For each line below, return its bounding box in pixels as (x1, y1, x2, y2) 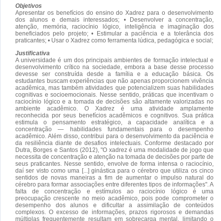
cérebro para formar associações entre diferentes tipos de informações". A (15, 181, 214, 188)
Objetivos (15, 2, 42, 9)
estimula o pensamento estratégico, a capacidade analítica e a (15, 118, 214, 126)
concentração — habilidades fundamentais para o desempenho (15, 125, 214, 133)
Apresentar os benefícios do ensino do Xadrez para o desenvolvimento (15, 9, 214, 16)
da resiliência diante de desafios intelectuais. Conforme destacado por (15, 139, 214, 147)
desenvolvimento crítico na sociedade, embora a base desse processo (15, 63, 214, 71)
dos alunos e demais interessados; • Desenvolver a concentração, (15, 16, 214, 23)
